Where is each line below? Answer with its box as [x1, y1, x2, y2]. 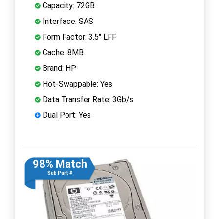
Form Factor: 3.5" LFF [41, 32, 116, 42]
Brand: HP [41, 63, 76, 73]
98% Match [32, 157, 87, 170]
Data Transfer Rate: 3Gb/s [41, 94, 133, 104]
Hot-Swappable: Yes [41, 79, 112, 88]
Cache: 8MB [41, 47, 84, 57]
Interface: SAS [41, 16, 93, 26]
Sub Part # [47, 170, 72, 175]
